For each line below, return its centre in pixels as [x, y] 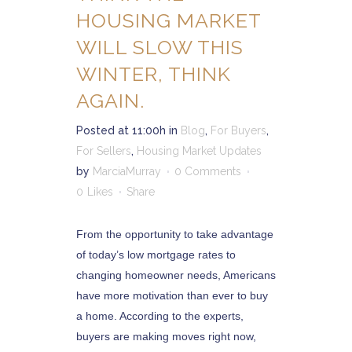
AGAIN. [110, 101]
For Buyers [238, 130]
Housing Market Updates [199, 151]
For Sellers [104, 151]
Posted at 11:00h [121, 130]
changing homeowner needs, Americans [176, 275]
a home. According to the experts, [160, 316]
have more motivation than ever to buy [172, 295]
